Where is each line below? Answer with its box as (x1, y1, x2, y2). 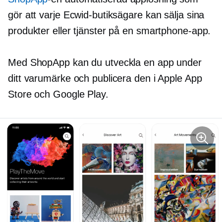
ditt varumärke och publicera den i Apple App (8, 72, 202, 84)
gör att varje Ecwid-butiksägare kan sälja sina (8, 9, 205, 20)
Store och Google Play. (8, 88, 109, 100)
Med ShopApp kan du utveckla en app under (8, 56, 202, 68)
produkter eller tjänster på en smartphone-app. (8, 25, 211, 36)
